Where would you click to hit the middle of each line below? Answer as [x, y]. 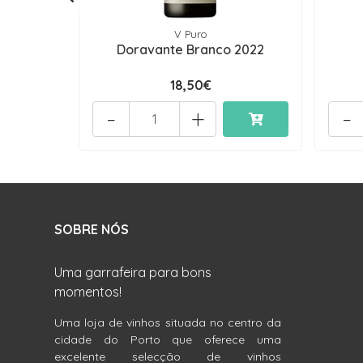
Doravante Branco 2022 [191, 50]
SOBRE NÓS [92, 230]
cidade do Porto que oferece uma [168, 340]
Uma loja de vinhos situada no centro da [168, 323]
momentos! [88, 292]
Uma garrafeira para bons [133, 273]
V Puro [190, 34]
